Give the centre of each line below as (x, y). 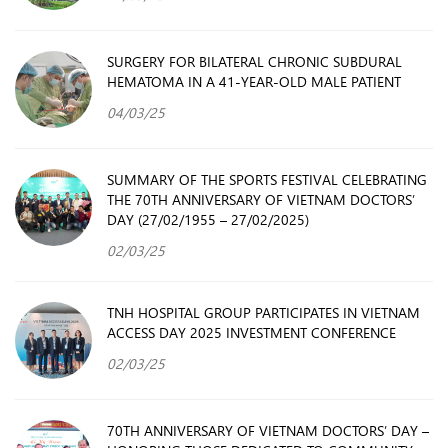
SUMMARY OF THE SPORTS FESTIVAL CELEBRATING (267, 178)
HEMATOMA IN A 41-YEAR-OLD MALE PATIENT (254, 80)
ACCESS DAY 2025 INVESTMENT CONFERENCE (251, 331)
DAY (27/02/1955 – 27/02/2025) (208, 218)
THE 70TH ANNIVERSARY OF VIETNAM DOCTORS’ (261, 198)
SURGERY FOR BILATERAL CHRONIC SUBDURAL (254, 60)
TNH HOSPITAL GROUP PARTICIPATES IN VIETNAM (263, 311)
